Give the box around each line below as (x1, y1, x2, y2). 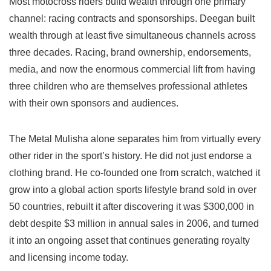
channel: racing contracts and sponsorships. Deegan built (9, 13, 255, 24)
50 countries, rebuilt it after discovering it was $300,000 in (9, 201, 254, 212)
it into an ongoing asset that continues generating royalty (9, 235, 250, 246)
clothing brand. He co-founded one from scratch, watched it (9, 168, 260, 178)
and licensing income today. (9, 252, 128, 263)
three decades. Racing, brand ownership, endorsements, (9, 47, 251, 58)
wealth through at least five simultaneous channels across (9, 30, 256, 41)
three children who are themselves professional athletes (9, 81, 247, 92)
